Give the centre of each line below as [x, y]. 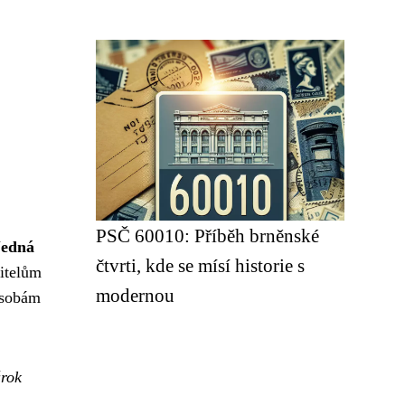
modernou [135, 295]
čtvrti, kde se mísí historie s [200, 265]
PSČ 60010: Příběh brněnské [207, 235]
